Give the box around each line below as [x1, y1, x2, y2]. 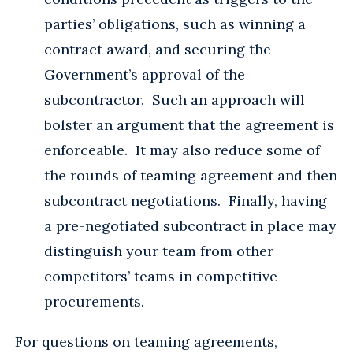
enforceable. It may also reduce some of [44, 140, 320, 159]
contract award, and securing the [44, 39, 271, 58]
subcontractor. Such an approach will [44, 90, 305, 109]
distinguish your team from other [44, 241, 273, 260]
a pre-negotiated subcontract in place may [44, 216, 336, 235]
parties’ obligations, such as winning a [44, 14, 306, 33]
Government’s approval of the [44, 65, 245, 84]
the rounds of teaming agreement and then [44, 165, 337, 184]
